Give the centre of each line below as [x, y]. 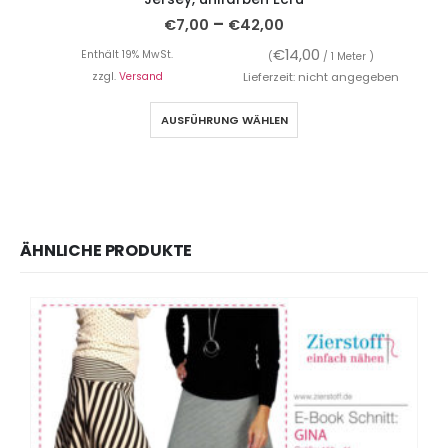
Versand [140, 76]
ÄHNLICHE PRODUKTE [106, 251]
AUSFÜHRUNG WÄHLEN [224, 119]
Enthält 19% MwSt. [127, 54]
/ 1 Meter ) [347, 56]
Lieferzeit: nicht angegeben [321, 76]
